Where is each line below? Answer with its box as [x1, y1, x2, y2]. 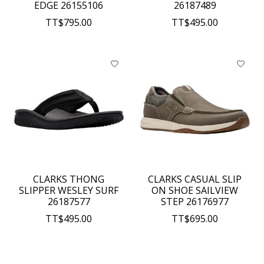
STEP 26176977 [161, 195, 229, 209]
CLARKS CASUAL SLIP [148, 173, 242, 186]
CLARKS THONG [33, 173, 105, 186]
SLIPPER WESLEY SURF [19, 184, 119, 197]
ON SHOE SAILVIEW [151, 184, 239, 197]
